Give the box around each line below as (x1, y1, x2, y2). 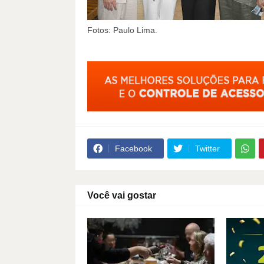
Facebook (114, 144, 152, 154)
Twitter (194, 144, 220, 154)
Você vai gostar (87, 190, 156, 201)
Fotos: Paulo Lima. (87, 25, 157, 35)
